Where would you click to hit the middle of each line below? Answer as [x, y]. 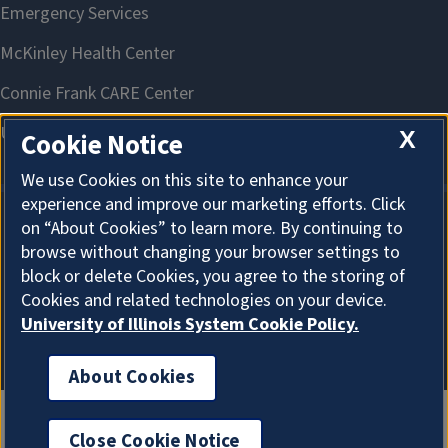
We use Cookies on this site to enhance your [184, 181]
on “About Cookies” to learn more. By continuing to [212, 229]
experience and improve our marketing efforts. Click [213, 205]
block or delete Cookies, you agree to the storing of [213, 277]
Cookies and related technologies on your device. [204, 301]
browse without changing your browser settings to [210, 253]
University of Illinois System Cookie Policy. [190, 325]
